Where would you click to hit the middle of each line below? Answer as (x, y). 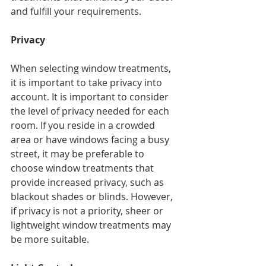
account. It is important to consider (91, 97)
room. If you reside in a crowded (84, 126)
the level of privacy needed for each (91, 111)
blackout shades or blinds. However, (93, 197)
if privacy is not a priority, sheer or (88, 211)
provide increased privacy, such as (88, 183)
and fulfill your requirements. (76, 12)
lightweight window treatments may (92, 225)
